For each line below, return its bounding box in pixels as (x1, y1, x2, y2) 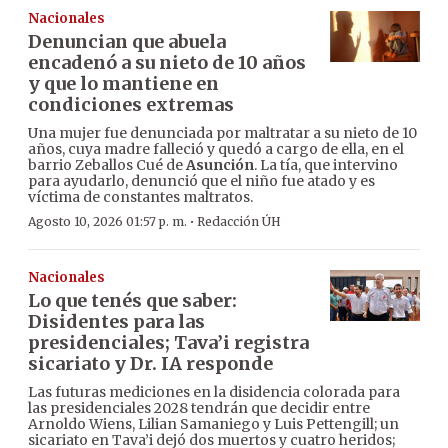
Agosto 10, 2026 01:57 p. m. (28, 214, 187, 230)
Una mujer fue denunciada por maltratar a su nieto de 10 (28, 124, 417, 143)
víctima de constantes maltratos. (28, 188, 253, 207)
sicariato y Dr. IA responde (28, 352, 273, 376)
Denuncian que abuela (28, 30, 226, 54)
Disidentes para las (28, 310, 205, 334)
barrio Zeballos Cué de (28, 156, 186, 175)
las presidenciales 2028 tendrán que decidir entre (28, 399, 370, 418)
